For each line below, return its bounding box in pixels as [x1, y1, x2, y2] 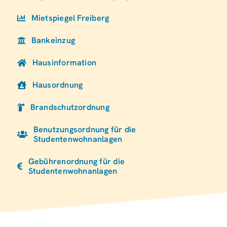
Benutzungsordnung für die [33, 124, 136, 135]
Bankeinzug [31, 35, 75, 46]
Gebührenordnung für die [28, 156, 125, 167]
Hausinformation [32, 57, 97, 68]
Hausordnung [32, 80, 83, 91]
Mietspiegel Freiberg [31, 13, 109, 24]
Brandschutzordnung [30, 102, 109, 113]
